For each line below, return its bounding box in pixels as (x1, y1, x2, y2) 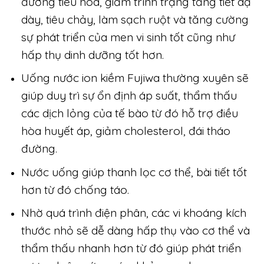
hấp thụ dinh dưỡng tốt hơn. (21, 47, 164, 62)
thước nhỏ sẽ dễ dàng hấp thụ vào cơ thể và (21, 223, 250, 238)
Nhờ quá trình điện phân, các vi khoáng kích (21, 206, 246, 220)
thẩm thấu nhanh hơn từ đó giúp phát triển (21, 241, 241, 256)
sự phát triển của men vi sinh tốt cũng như (21, 29, 235, 44)
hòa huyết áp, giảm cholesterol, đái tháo (21, 124, 230, 138)
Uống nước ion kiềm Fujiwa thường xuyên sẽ (21, 71, 249, 85)
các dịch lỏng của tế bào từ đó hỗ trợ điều (21, 106, 238, 121)
